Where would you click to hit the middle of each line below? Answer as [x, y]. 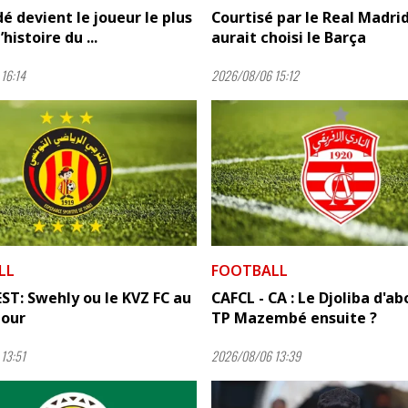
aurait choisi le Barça [289, 37]
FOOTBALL [250, 270]
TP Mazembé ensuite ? [294, 317]
